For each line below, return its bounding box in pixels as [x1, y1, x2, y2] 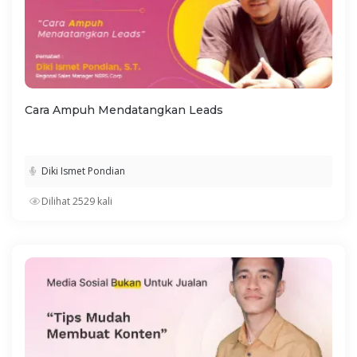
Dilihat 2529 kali [41, 194, 112, 209]
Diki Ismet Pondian [41, 164, 125, 178]
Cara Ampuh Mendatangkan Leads [25, 103, 223, 118]
